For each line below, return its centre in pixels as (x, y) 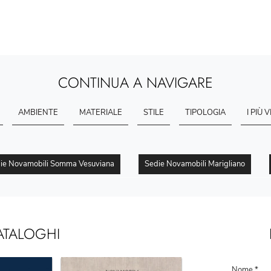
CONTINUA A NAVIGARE (135, 83)
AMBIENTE (38, 113)
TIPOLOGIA (205, 113)
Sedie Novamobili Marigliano (194, 164)
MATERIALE (100, 113)
